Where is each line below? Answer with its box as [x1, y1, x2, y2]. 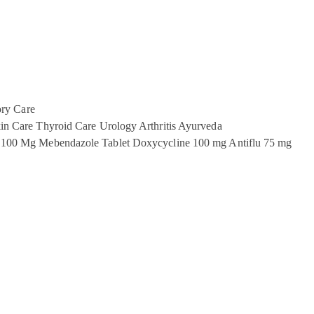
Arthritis [139, 120, 176, 132]
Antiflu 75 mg [228, 137, 292, 149]
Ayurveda [178, 120, 222, 132]
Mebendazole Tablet [39, 137, 130, 149]
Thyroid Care [36, 120, 97, 132]
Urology [99, 120, 137, 132]
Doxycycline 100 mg [132, 137, 227, 149]
